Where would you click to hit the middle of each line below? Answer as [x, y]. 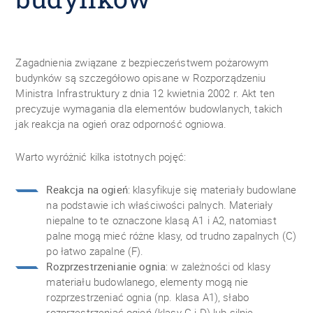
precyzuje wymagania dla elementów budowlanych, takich [149, 108]
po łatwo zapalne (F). [95, 251]
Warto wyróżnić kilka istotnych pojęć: [101, 156]
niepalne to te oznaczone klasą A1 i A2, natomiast [161, 220]
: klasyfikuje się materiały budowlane [212, 189]
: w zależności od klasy [218, 266]
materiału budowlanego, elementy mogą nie [147, 282]
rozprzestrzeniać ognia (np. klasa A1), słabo [148, 297]
